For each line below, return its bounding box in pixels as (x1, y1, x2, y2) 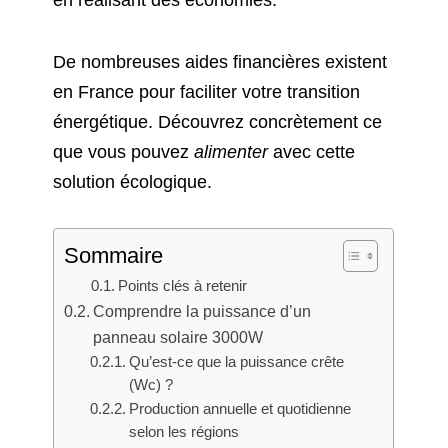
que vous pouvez (53, 141, 195, 162)
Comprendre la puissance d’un (93, 302, 312, 321)
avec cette (268, 141, 356, 162)
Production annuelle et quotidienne (128, 401, 351, 418)
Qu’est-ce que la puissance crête (128, 354, 344, 371)
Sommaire (64, 242, 164, 268)
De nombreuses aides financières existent (53, 51, 388, 72)
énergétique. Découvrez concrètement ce (53, 111, 383, 132)
